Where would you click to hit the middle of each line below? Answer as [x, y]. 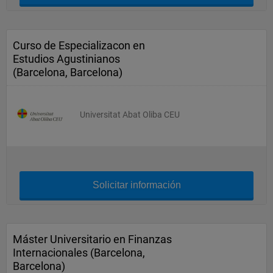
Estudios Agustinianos [66, 59]
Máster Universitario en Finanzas [92, 239]
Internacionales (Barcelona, [79, 253]
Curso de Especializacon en [79, 45]
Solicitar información [136, 185]
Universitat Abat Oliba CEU [130, 115]
